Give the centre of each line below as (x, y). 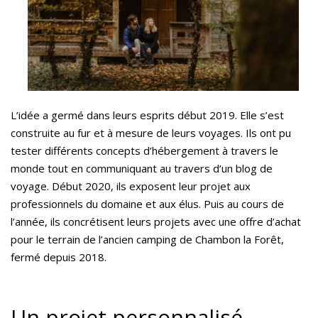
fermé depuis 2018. (59, 257)
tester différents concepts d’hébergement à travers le (144, 150)
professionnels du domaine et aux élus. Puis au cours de (147, 203)
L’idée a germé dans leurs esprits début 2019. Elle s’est (147, 115)
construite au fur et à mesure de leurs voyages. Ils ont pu (151, 132)
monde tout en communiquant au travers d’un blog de (142, 168)
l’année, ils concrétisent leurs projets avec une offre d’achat (156, 221)
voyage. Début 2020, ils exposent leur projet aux (131, 186)
